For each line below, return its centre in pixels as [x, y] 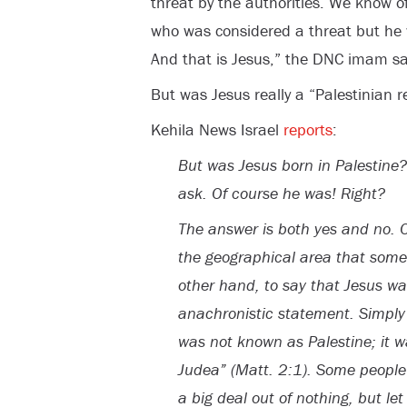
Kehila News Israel [217, 129]
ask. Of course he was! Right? [281, 193]
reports [308, 129]
